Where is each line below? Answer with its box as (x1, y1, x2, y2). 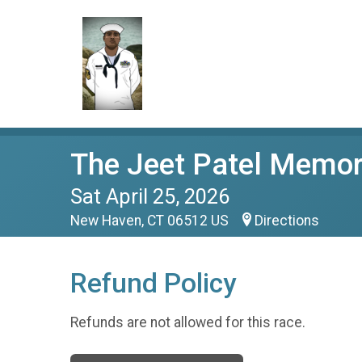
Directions (255, 213, 319, 229)
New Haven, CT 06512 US (70, 213, 232, 229)
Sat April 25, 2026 (70, 184, 229, 208)
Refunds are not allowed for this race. (70, 314, 305, 330)
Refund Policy (70, 267, 236, 299)
